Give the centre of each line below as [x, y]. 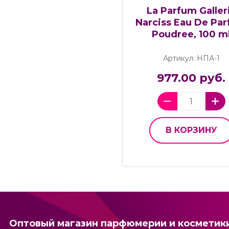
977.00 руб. [191, 78]
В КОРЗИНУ [191, 130]
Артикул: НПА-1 [191, 59]
